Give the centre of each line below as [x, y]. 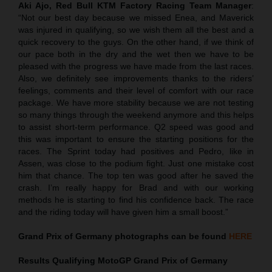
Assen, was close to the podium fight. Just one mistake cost [136, 164]
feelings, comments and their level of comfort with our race [136, 91]
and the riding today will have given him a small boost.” [123, 212]
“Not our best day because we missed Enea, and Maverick [136, 18]
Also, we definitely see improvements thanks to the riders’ [136, 79]
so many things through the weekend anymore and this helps [136, 115]
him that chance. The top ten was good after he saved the [136, 176]
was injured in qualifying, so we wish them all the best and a [136, 30]
